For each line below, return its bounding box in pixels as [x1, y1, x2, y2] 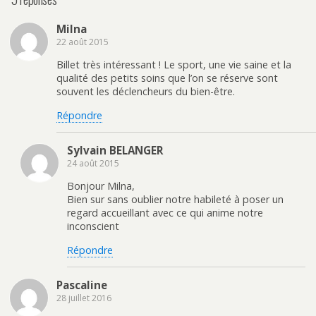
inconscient [67, 219, 119, 233]
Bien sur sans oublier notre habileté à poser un [67, 193, 284, 207]
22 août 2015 [56, 35, 109, 48]
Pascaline [56, 278, 107, 293]
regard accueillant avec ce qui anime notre [67, 206, 263, 220]
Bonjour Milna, [67, 179, 135, 193]
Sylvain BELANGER [67, 142, 163, 157]
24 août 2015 [67, 157, 119, 169]
